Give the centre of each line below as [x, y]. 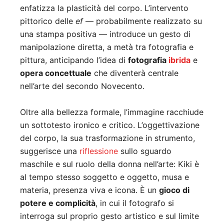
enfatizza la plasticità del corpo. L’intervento [104, 8]
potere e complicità [58, 203]
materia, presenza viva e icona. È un [89, 190]
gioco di [174, 190]
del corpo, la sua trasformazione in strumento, [107, 138]
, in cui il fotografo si [135, 203]
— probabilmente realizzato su [142, 21]
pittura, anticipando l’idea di [74, 60]
